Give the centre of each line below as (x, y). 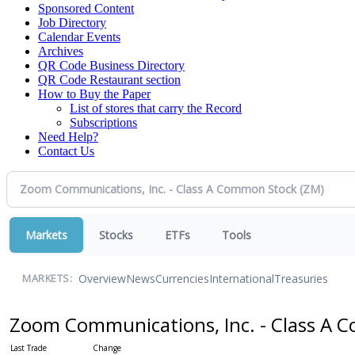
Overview (102, 279)
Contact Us (66, 151)
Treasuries (301, 279)
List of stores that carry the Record (156, 108)
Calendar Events (79, 36)
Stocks (116, 235)
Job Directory (72, 22)
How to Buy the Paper (94, 94)
